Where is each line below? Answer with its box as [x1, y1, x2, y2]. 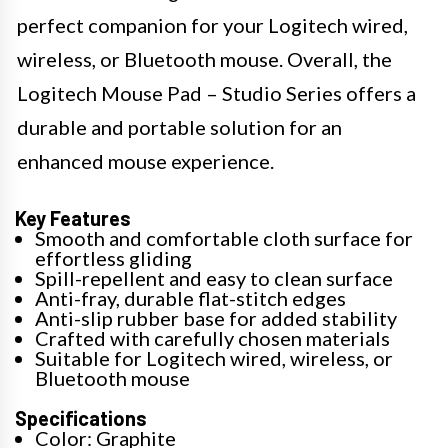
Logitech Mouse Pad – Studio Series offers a [17, 81, 416, 105]
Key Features [15, 206, 131, 230]
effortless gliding [35, 246, 192, 270]
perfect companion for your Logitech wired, [17, 13, 408, 37]
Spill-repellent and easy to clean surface [35, 266, 393, 290]
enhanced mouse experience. [17, 149, 274, 173]
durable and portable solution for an [17, 115, 342, 139]
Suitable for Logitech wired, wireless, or [35, 346, 393, 370]
